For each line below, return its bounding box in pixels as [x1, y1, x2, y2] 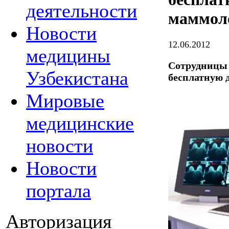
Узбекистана [26, 67, 128, 89]
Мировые [26, 90, 104, 111]
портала [26, 180, 91, 201]
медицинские [26, 112, 134, 134]
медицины [26, 45, 110, 66]
